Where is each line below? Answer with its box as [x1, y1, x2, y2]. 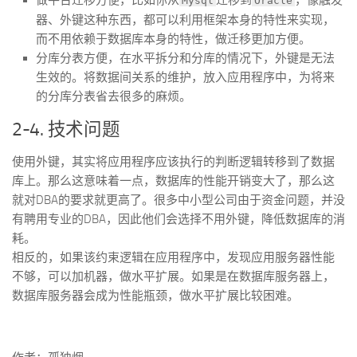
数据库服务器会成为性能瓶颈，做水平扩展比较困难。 [12, 288, 299, 303]
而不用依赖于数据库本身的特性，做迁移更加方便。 [36, 32, 311, 46]
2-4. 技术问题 [12, 119, 120, 140]
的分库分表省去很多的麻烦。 [36, 89, 191, 104]
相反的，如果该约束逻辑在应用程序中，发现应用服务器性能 [12, 250, 335, 265]
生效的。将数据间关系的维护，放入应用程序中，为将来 [36, 70, 335, 84]
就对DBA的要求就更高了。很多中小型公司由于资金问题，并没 [12, 193, 345, 207]
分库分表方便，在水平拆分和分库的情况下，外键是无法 [36, 51, 335, 65]
